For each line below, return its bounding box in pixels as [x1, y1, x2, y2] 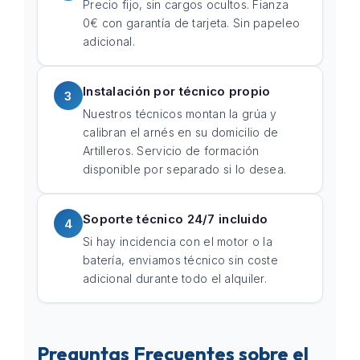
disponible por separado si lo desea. [83, 162, 287, 176]
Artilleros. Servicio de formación [83, 144, 260, 157]
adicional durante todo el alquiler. [83, 272, 267, 285]
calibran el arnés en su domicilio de [83, 125, 279, 139]
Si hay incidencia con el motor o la [83, 235, 272, 248]
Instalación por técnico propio [83, 84, 271, 99]
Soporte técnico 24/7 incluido [83, 211, 268, 227]
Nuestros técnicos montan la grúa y [83, 107, 277, 121]
